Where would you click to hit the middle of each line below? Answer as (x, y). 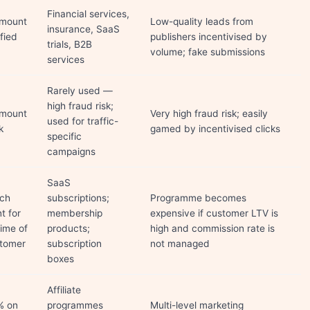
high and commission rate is (212, 228)
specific (64, 136)
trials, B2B (70, 44)
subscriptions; (78, 198)
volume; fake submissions (208, 52)
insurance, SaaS (83, 29)
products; (69, 228)
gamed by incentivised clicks (215, 129)
